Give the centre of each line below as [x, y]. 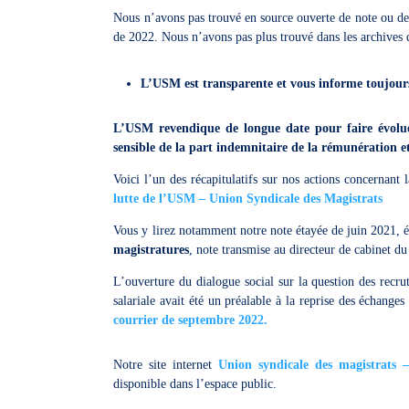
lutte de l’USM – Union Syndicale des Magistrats [248, 199]
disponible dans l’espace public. [195, 384]
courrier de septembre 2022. [191, 320]
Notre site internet [166, 365]
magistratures [152, 250]
